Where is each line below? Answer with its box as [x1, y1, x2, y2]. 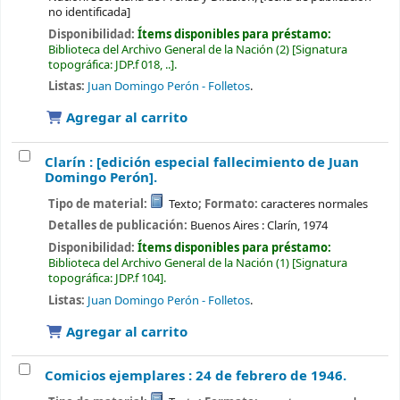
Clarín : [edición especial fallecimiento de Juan [45, 153, 359, 173]
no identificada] [47, 3, 130, 21]
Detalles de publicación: [47, 217, 190, 235]
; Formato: [198, 195, 262, 212]
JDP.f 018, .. [114, 55, 171, 73]
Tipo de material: [47, 195, 150, 212]
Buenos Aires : [189, 217, 264, 235]
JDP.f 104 [114, 270, 160, 287]
